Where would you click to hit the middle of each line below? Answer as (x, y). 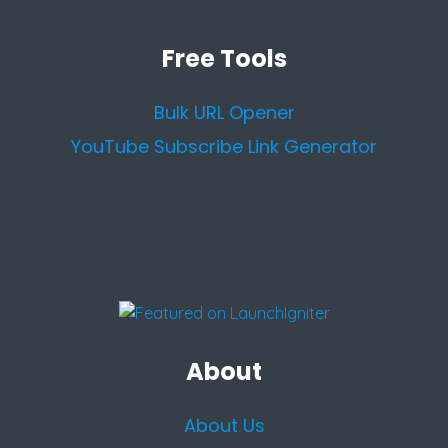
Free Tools (224, 58)
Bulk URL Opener (224, 112)
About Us (224, 425)
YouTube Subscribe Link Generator (224, 146)
